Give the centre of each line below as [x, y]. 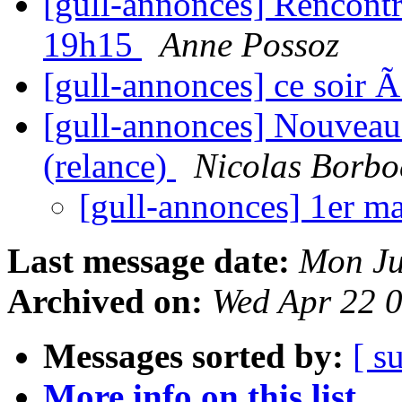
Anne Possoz [249, 45]
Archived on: [105, 301]
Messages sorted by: [193, 356]
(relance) [109, 166]
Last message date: [149, 261]
